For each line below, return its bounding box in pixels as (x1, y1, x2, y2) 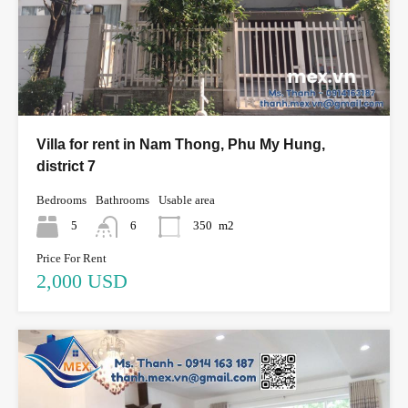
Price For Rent (36, 250, 107, 265)
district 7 (36, 158, 96, 174)
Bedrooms (36, 192, 87, 207)
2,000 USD (36, 269, 127, 292)
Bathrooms (96, 192, 149, 207)
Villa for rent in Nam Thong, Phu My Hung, (36, 136, 325, 152)
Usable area (158, 192, 215, 207)
